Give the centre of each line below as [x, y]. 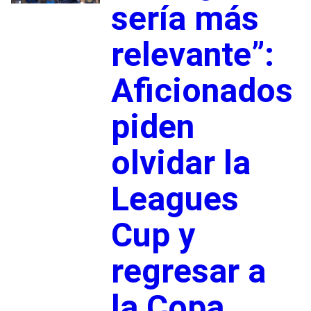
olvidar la [180, 162]
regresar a [188, 271]
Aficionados [202, 90]
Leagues [175, 199]
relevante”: [192, 54]
